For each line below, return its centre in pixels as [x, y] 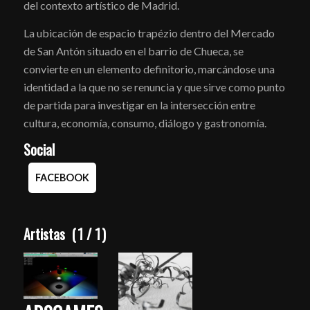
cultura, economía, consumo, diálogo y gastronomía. [145, 123]
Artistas [44, 234]
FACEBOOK [62, 177]
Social [39, 149]
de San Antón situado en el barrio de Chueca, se [133, 51]
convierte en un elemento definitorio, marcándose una [149, 69]
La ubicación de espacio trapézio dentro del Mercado [149, 33]
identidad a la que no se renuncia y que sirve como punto [154, 87]
